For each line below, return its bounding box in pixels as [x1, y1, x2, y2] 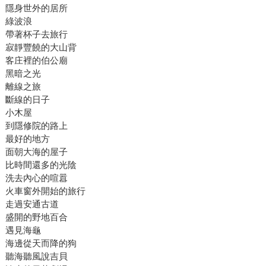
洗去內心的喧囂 [5, 173, 68, 183]
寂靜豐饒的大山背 [5, 42, 77, 53]
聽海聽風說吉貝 [5, 251, 68, 262]
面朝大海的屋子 [5, 147, 68, 157]
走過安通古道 [5, 199, 59, 210]
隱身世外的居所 [5, 3, 68, 14]
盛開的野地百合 [5, 212, 68, 223]
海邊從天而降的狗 [5, 238, 77, 249]
